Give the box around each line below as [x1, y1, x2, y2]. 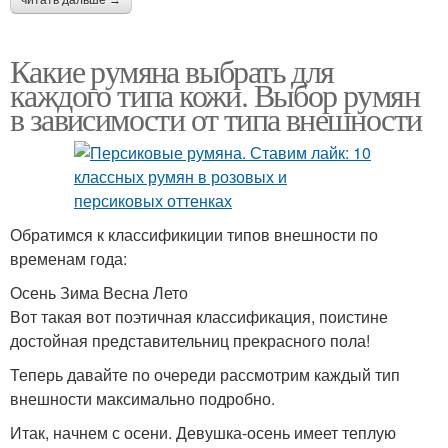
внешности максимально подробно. [10, 386, 275, 410]
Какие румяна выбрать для [10, 48, 334, 92]
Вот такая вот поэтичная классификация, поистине [10, 304, 388, 328]
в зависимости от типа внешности [10, 96, 422, 140]
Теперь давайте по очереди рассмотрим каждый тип [10, 362, 400, 386]
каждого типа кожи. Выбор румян [10, 72, 419, 116]
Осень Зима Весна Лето [10, 280, 188, 304]
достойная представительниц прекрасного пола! [10, 328, 370, 352]
